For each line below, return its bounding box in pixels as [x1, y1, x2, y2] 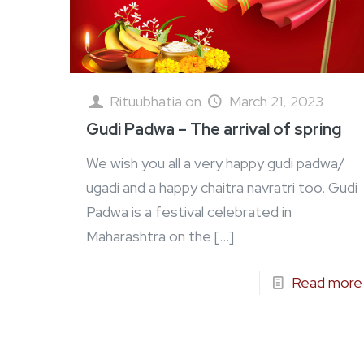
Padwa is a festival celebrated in [86, 202, 292, 222]
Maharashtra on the [86, 227, 212, 246]
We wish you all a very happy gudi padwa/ [86, 154, 345, 173]
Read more [291, 273, 362, 292]
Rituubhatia [110, 92, 183, 111]
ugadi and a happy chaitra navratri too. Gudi [86, 178, 358, 197]
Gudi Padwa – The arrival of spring [86, 119, 345, 141]
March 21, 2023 [228, 92, 323, 111]
